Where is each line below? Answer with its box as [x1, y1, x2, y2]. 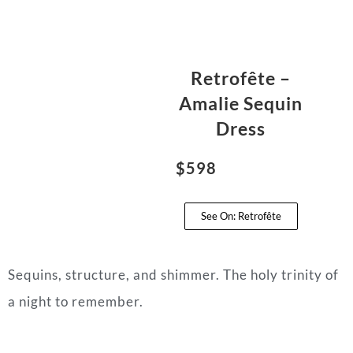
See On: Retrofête [200, 210, 281, 223]
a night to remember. [8, 293, 143, 310]
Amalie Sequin [179, 92, 303, 115]
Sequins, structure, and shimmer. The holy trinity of [8, 266, 339, 284]
